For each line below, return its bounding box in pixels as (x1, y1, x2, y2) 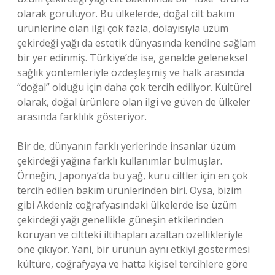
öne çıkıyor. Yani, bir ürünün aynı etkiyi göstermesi (17, 242, 250, 256)
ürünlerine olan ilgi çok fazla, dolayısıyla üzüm (17, 21, 228, 35)
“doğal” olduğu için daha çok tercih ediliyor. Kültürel (17, 80, 252, 94)
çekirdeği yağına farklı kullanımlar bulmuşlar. (17, 154, 222, 168)
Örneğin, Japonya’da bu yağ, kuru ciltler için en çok (17, 169, 248, 182)
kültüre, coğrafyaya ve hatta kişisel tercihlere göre (17, 257, 248, 271)
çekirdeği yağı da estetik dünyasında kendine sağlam (17, 36, 256, 50)
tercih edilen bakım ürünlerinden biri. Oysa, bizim (17, 184, 242, 197)
